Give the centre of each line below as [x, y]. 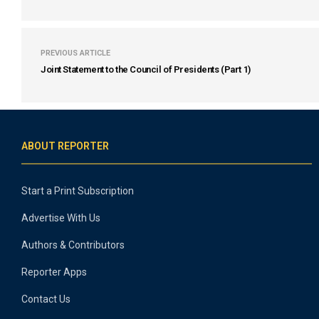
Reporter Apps [54, 272]
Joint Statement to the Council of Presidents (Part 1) [146, 69]
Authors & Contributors [73, 245]
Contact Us [46, 299]
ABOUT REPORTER [65, 146]
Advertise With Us [61, 218]
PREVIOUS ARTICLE [75, 53]
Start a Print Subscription [78, 191]
